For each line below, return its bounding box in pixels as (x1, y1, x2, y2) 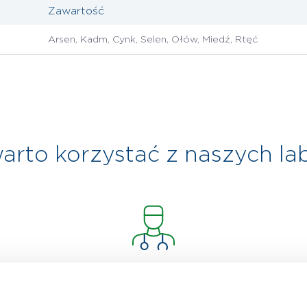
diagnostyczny (110, 288, 197, 301)
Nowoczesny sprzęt (96, 269, 211, 282)
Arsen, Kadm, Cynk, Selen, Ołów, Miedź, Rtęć (48, 35, 258, 45)
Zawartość (48, 6, 104, 16)
